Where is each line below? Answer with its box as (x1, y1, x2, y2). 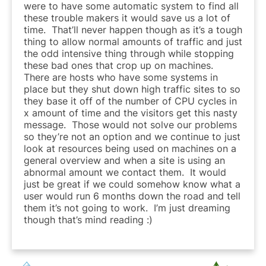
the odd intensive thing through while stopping (24, 47, 234, 59)
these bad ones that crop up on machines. (24, 59, 216, 71)
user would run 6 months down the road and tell (24, 189, 240, 202)
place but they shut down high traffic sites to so (24, 83, 240, 95)
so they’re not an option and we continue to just (24, 130, 240, 142)
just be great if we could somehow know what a (24, 178, 240, 190)
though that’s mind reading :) (24, 213, 153, 226)
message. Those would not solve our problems (24, 118, 237, 131)
